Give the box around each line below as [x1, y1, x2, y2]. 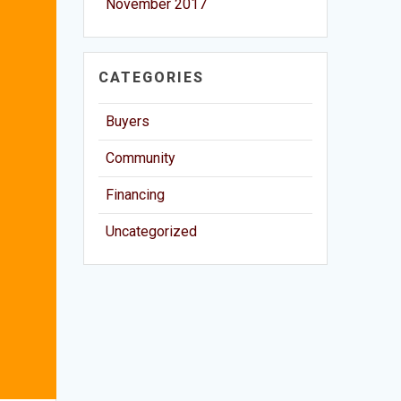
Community [106, 149, 176, 166]
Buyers [106, 112, 150, 130]
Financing [106, 185, 166, 203]
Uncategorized [106, 222, 198, 240]
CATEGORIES [98, 68, 205, 86]
